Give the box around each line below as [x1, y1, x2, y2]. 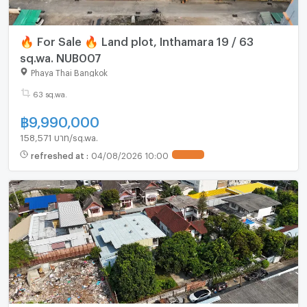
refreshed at [30, 151, 86, 158]
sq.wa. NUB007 [19, 51, 101, 61]
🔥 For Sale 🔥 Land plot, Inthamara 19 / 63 [19, 35, 254, 45]
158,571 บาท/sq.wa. [19, 132, 98, 140]
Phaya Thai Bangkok [30, 68, 108, 75]
